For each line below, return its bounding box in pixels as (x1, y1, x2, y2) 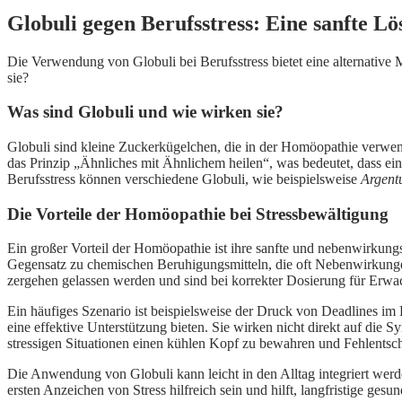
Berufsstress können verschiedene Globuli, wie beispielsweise (7, 171, 361, 187)
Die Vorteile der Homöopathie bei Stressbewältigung (7, 204, 389, 223)
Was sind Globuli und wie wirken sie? (7, 102, 284, 122)
